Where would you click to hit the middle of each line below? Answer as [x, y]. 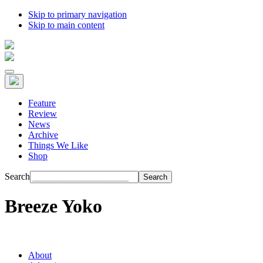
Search [17, 176]
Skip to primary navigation [77, 14]
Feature [42, 103]
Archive [43, 135]
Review [43, 114]
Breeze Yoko [53, 206]
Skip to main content [66, 25]
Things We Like [58, 145]
